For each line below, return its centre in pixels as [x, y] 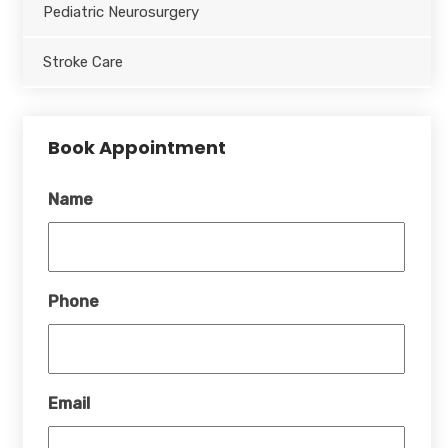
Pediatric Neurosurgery [120, 11]
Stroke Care [82, 61]
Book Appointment [136, 147]
